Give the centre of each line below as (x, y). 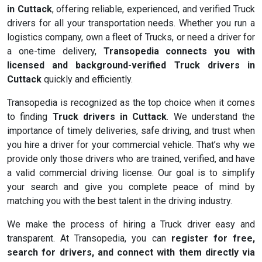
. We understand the (211, 117)
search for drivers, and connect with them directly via (131, 253)
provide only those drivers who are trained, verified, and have (131, 159)
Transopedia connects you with (179, 51)
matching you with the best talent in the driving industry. (120, 201)
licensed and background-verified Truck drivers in (131, 65)
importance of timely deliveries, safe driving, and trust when (131, 131)
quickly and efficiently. (87, 80)
